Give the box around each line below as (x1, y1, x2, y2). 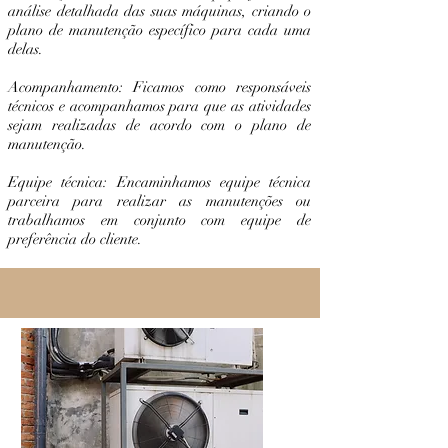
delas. (8, 40, 43, 58)
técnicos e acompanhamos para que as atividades (8, 97, 311, 115)
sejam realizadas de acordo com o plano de (8, 116, 311, 134)
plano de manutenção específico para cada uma (8, 21, 311, 39)
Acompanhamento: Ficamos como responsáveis (8, 78, 311, 96)
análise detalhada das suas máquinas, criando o (8, 2, 311, 20)
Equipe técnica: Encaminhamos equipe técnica (8, 173, 311, 191)
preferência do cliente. (8, 230, 142, 248)
